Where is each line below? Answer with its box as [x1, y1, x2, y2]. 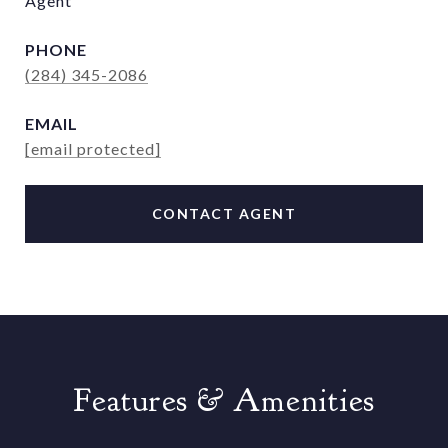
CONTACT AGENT [151, 205, 297, 222]
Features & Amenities [73, 380, 375, 421]
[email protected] [25, 139, 161, 158]
